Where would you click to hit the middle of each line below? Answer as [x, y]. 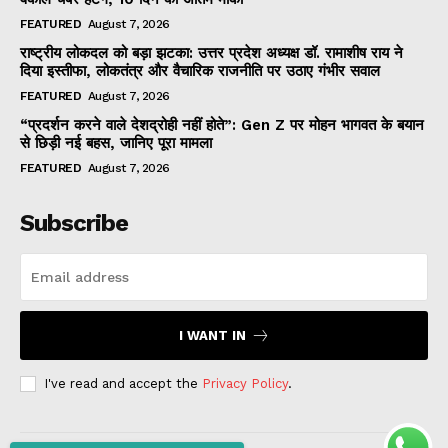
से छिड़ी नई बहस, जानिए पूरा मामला [116, 143]
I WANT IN [212, 336]
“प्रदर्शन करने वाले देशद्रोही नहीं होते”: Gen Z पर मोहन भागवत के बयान [222, 125]
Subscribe [74, 223]
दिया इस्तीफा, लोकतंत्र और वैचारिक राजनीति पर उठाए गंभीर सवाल [200, 71]
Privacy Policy [245, 384]
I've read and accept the [123, 384]
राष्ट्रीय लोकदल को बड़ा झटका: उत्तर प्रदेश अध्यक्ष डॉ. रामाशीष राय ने [211, 53]
